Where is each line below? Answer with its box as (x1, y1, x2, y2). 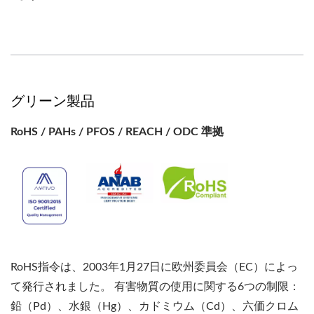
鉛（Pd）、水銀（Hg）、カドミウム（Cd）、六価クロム (11, 300, 299, 312)
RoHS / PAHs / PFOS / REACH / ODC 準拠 (11, 125, 224, 137)
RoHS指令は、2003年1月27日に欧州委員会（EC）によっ (11, 261, 298, 273)
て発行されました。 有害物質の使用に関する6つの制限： (11, 280, 300, 292)
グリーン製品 (11, 90, 95, 110)
